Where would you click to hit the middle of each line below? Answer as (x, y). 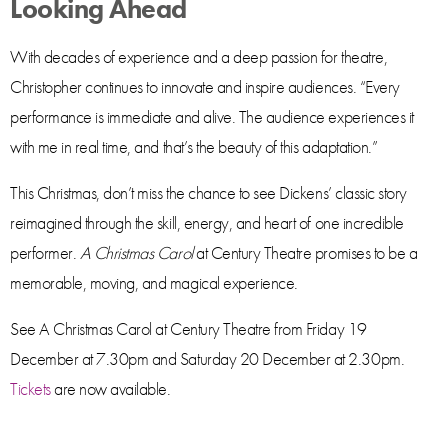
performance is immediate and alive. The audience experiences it (212, 116)
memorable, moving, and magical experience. (154, 282)
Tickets (30, 388)
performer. (45, 252)
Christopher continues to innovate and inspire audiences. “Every (205, 86)
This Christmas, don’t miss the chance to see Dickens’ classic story (208, 192)
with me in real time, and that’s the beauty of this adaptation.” (194, 146)
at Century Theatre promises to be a (305, 252)
